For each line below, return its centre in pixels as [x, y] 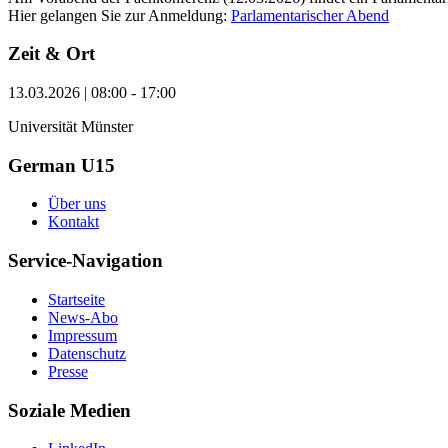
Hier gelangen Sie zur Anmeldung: [119, 15]
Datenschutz [87, 353]
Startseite [76, 299]
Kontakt [73, 222]
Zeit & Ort [51, 54]
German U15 [61, 165]
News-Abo [83, 317]
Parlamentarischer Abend [310, 15]
